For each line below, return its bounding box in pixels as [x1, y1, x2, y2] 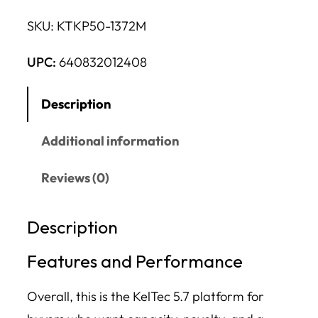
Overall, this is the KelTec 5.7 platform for [27, 287, 264, 305]
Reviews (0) [41, 170, 110, 187]
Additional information [41, 133, 180, 150]
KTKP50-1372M [57, 18, 146, 35]
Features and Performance [27, 249, 243, 272]
